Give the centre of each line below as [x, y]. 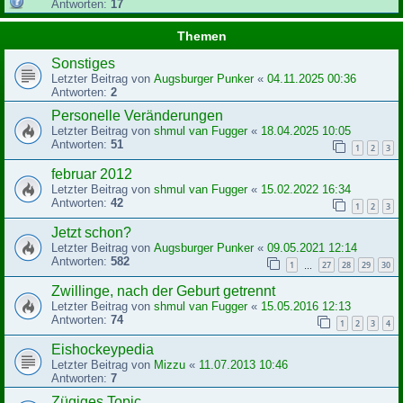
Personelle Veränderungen [137, 115]
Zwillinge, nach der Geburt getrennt [163, 291]
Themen [201, 36]
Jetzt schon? [91, 232]
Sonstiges [83, 63]
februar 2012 [92, 174]
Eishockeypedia [103, 349]
